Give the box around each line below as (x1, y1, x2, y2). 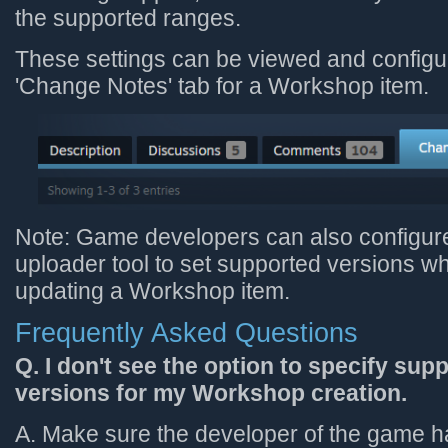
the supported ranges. (15, 5, 241, 31)
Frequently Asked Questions (15, 317, 358, 348)
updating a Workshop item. (15, 278, 290, 304)
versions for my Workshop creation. (15, 380, 407, 406)
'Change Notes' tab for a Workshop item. (15, 73, 429, 99)
